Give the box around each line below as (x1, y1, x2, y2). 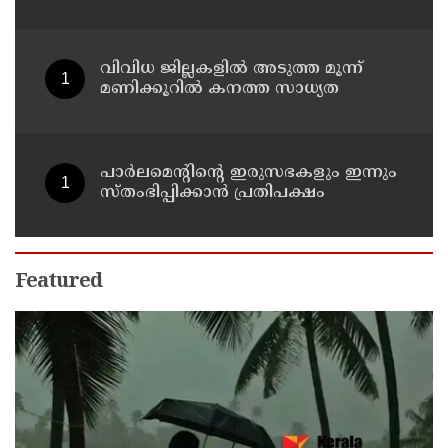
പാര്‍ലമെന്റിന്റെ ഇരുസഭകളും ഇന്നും (100, 163, 397, 184)
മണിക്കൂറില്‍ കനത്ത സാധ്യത (100, 79, 339, 100)
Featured (15, 270, 102, 296)
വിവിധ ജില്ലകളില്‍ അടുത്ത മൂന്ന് (100, 59, 363, 80)
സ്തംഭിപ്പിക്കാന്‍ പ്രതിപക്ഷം (100, 183, 325, 204)
